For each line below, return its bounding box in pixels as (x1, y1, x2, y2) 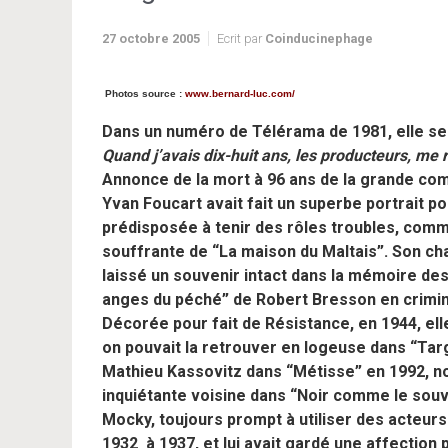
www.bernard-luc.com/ (185, 88, 295, 99)
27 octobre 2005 (102, 31, 200, 46)
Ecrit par (217, 31, 265, 46)
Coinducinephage (265, 31, 373, 46)
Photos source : (102, 88, 185, 99)
